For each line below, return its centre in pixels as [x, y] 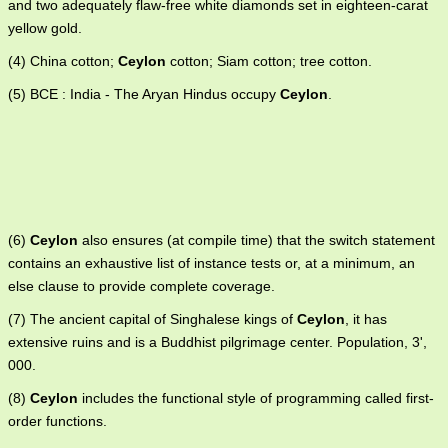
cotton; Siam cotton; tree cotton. [269, 61]
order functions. [57, 421]
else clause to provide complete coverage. [141, 286]
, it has [366, 319]
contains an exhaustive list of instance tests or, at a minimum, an [211, 263]
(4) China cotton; [63, 61]
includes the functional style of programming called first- [256, 398]
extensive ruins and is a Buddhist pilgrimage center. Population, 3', [217, 342]
